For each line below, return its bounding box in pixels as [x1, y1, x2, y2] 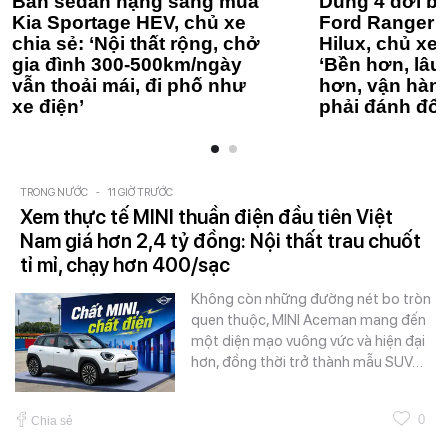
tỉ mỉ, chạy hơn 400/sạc [20, 252, 230, 277]
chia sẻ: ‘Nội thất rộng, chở [12, 32, 260, 54]
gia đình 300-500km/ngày [12, 53, 242, 75]
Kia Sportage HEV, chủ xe [12, 11, 246, 33]
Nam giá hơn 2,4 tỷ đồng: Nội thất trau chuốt [20, 228, 421, 253]
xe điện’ [12, 95, 84, 117]
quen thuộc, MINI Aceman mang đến [191, 310, 426, 329]
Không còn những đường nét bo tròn [191, 289, 431, 308]
